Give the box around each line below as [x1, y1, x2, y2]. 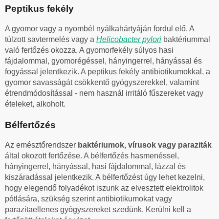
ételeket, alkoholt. [5, 100, 66, 109]
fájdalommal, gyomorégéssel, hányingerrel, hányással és [5, 57, 202, 66]
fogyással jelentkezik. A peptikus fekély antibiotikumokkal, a [5, 67, 210, 76]
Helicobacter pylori [96, 35, 161, 44]
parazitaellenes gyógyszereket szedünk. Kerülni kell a [5, 205, 191, 214]
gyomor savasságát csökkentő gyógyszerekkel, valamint [5, 78, 199, 87]
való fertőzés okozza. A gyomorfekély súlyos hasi [5, 46, 174, 55]
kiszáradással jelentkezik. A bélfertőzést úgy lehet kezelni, [5, 173, 205, 182]
